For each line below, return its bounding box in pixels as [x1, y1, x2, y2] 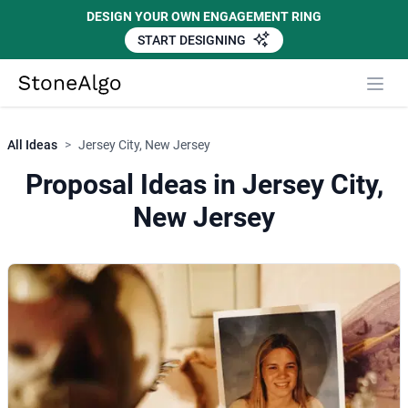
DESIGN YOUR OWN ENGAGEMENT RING [87, 9, 321, 24]
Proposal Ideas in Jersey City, [25, 168, 383, 201]
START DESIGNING [138, 33, 249, 47]
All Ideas [7, 138, 57, 153]
